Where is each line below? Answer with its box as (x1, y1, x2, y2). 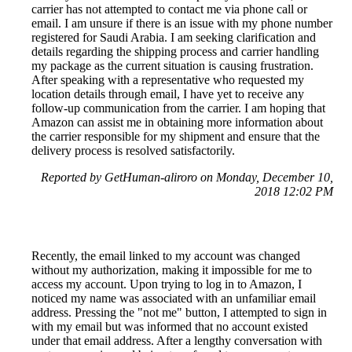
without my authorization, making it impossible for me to (31, 262, 312, 277)
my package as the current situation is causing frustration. (31, 58, 313, 72)
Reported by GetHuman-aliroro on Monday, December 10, (41, 170, 333, 184)
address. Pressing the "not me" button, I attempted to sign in (31, 305, 327, 319)
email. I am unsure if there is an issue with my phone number (31, 16, 332, 30)
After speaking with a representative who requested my (31, 72, 304, 86)
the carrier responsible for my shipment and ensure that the (31, 129, 320, 143)
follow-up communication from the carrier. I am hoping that (31, 101, 325, 115)
